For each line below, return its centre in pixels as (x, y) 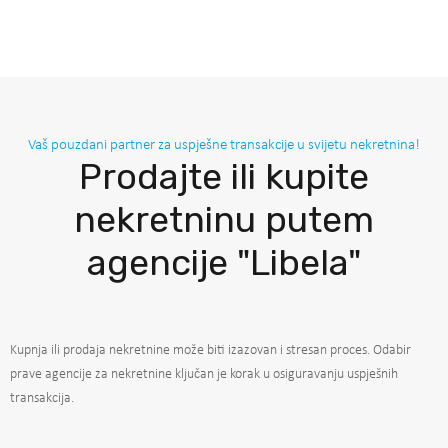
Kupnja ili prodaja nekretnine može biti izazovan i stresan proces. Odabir (210, 350)
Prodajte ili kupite (224, 176)
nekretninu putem (224, 219)
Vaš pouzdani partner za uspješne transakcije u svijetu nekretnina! (224, 145)
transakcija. (42, 398)
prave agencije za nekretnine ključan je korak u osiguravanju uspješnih (204, 374)
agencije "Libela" (224, 262)
